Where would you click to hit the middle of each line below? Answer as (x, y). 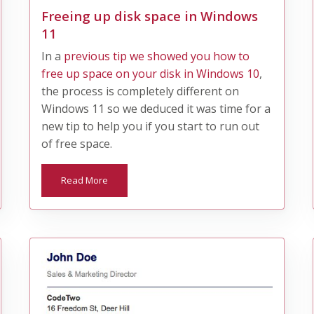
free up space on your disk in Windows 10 (151, 73)
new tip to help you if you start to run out (151, 126)
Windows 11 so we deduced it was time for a (156, 108)
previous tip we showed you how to (157, 56)
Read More (85, 180)
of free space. (77, 143)
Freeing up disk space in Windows (150, 15)
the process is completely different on (141, 91)
